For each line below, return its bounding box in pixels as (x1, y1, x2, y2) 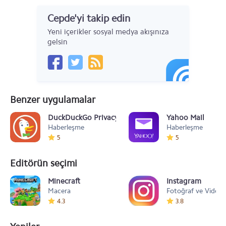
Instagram (166, 177, 201, 186)
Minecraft (48, 177, 80, 186)
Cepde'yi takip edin (47, 12, 130, 24)
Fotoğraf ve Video (166, 187, 222, 195)
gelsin (47, 37, 68, 46)
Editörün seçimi (10, 157, 77, 169)
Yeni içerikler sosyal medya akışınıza (47, 27, 169, 36)
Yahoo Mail (166, 113, 204, 122)
